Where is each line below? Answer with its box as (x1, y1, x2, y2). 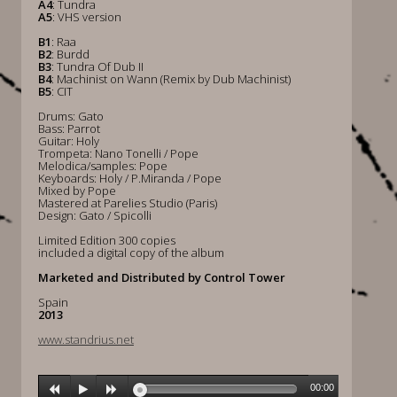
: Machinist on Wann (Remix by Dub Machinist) (51, 71, 291, 87)
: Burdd (51, 46, 90, 62)
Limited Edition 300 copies (37, 232, 175, 248)
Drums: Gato (37, 108, 104, 124)
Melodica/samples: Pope (37, 158, 167, 174)
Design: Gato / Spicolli (37, 207, 152, 223)
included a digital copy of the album (37, 245, 224, 261)
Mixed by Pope (37, 183, 116, 198)
